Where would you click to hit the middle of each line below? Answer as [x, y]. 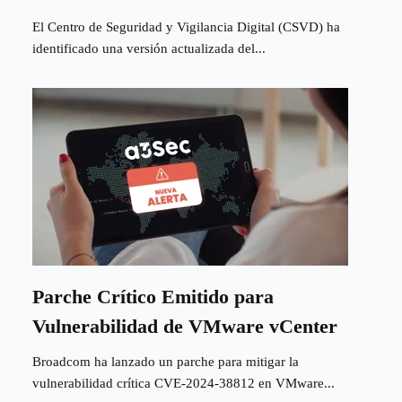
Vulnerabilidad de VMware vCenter [185, 327]
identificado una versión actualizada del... [149, 48]
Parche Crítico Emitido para [153, 297]
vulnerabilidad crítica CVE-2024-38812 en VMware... [184, 384]
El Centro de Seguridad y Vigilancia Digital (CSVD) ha [186, 26]
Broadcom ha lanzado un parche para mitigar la [166, 362]
